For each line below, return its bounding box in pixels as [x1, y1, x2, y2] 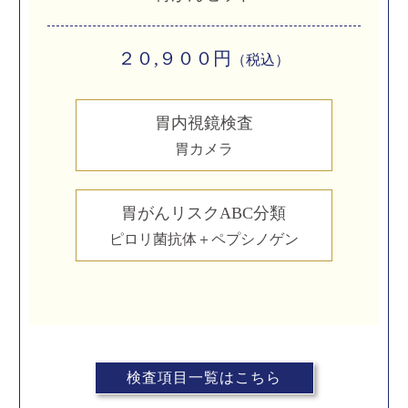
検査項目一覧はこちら [127, 370, 281, 385]
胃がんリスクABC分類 [121, 204, 287, 222]
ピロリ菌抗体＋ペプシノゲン [108, 231, 299, 247]
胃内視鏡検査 [154, 114, 253, 132]
